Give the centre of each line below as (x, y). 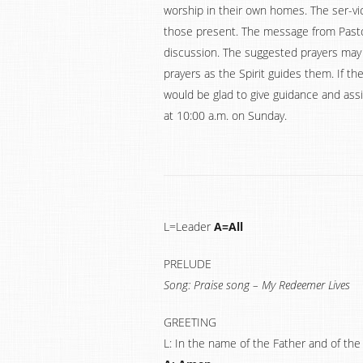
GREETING (190, 322)
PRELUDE (188, 264)
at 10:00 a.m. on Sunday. (225, 115)
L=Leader (189, 226)
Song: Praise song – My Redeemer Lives (257, 285)
